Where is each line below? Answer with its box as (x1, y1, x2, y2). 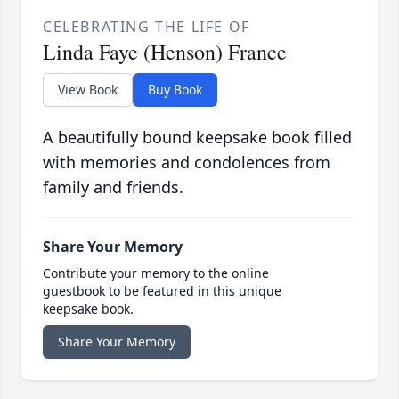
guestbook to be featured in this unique (43, 282, 281, 300)
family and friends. (43, 176, 183, 199)
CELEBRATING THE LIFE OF (43, 17, 250, 37)
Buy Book (148, 81, 202, 99)
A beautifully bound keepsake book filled (43, 126, 352, 149)
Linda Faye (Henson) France (43, 37, 287, 67)
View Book (58, 81, 118, 99)
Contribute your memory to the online (43, 265, 269, 282)
